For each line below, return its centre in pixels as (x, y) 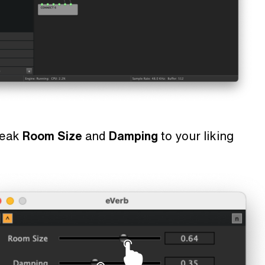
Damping (135, 135)
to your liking (197, 135)
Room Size (54, 135)
